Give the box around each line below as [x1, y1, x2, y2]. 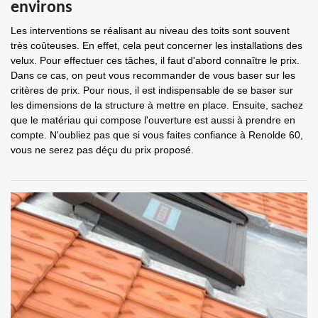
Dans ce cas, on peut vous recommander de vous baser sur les [11, 70, 295, 81]
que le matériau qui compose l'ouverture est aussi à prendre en [11, 114, 295, 126]
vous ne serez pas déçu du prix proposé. [11, 144, 194, 155]
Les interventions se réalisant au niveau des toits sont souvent [11, 25, 290, 36]
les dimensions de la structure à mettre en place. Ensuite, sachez [11, 99, 303, 111]
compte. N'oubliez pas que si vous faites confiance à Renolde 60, [11, 129, 303, 141]
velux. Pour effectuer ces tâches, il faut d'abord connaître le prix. [11, 55, 300, 66]
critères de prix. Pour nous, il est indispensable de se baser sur [11, 84, 293, 96]
